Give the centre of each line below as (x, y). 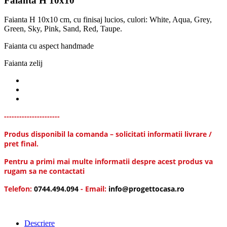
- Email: (93, 189)
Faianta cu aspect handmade (49, 46)
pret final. (21, 144)
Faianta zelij (23, 63)
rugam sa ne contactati (44, 171)
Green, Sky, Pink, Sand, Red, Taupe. (63, 29)
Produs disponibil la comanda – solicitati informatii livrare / (108, 134)
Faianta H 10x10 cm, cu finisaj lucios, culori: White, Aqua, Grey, (108, 20)
